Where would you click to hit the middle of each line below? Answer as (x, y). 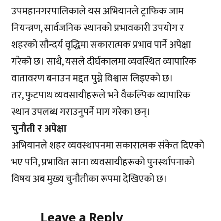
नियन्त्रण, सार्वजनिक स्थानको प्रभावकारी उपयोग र (98, 28)
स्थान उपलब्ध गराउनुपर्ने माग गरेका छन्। (81, 112)
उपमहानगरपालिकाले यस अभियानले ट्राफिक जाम (98, 12)
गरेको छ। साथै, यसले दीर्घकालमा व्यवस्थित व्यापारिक (104, 62)
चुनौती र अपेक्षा (39, 129)
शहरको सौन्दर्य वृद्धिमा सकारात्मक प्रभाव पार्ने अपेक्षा (101, 45)
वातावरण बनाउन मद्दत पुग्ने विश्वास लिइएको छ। (92, 79)
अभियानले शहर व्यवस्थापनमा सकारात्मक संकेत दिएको (108, 146)
